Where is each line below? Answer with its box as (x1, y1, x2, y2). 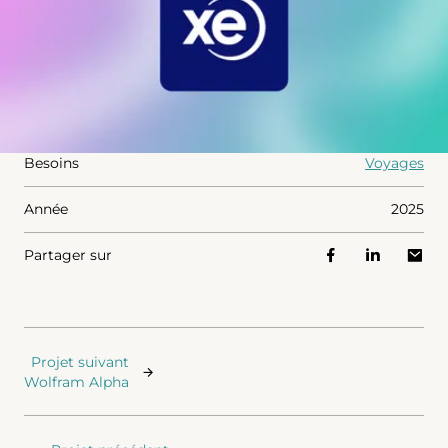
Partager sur (24, 246, 112, 264)
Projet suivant (31, 353, 129, 371)
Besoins (24, 154, 79, 172)
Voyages (365, 154, 424, 172)
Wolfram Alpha (24, 373, 129, 391)
